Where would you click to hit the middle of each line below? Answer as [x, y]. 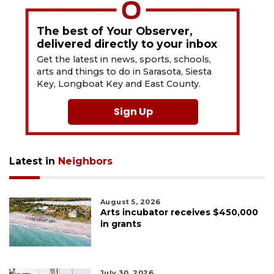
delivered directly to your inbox [127, 44]
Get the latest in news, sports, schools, [124, 60]
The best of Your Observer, [115, 31]
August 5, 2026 [130, 202]
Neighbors [85, 161]
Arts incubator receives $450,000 [179, 213]
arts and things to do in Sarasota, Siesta [124, 72]
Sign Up [133, 112]
